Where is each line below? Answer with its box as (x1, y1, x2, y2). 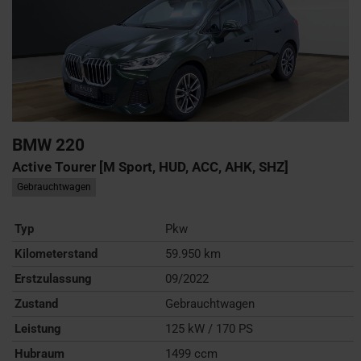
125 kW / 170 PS (165, 321, 254, 336)
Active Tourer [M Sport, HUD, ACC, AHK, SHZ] (12, 158, 288, 175)
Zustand (15, 296, 58, 311)
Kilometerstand (15, 246, 98, 261)
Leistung (15, 321, 61, 336)
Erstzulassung (15, 271, 92, 286)
